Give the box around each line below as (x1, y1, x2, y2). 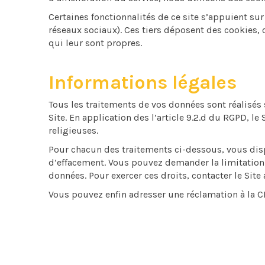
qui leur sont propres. (49, 37, 142, 49)
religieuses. (49, 124, 98, 136)
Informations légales (49, 71, 237, 93)
